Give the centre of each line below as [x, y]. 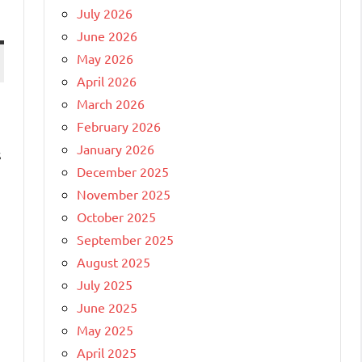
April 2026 [107, 80]
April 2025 [107, 352]
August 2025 [114, 261]
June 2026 [107, 35]
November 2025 [124, 194]
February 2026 [119, 126]
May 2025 [105, 329]
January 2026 [116, 148]
